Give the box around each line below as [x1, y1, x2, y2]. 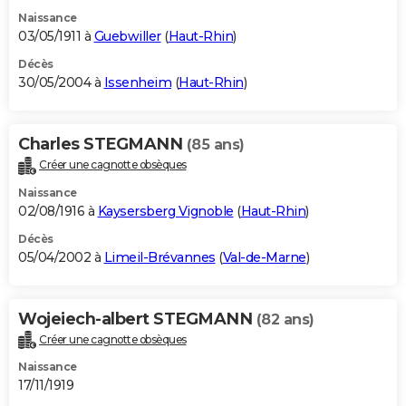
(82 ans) [256, 310, 314, 328]
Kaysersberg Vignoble [97, 202, 234, 219]
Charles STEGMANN [18, 133, 187, 154]
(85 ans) [186, 135, 245, 153]
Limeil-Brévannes [103, 248, 216, 266]
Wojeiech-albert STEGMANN [18, 308, 256, 329]
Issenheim [103, 73, 171, 91]
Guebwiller [93, 27, 161, 44]
